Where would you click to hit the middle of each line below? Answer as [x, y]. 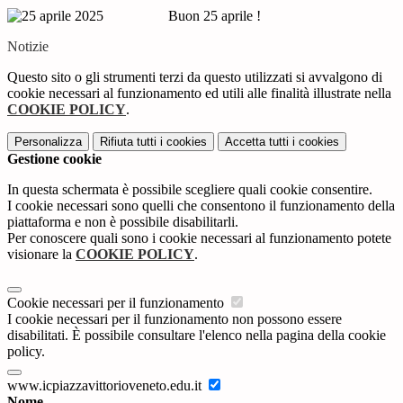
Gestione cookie [54, 159]
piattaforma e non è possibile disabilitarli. [123, 222]
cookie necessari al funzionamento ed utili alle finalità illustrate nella [199, 94]
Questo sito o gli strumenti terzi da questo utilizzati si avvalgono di [195, 77]
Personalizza [48, 142]
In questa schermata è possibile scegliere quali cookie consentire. [190, 190]
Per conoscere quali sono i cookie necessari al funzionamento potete [199, 238]
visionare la [41, 255]
